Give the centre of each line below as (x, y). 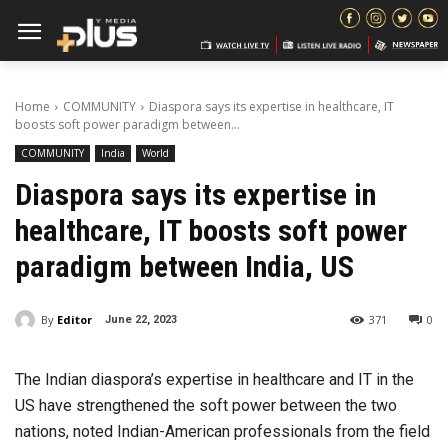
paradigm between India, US (184, 266)
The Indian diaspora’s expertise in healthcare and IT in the (214, 380)
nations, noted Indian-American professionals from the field (222, 432)
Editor (74, 319)
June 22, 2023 (141, 320)
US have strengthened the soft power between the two (206, 406)
